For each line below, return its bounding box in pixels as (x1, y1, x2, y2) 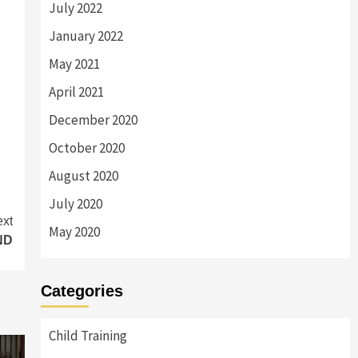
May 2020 (48, 223, 100, 241)
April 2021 (48, 83, 104, 101)
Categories (40, 282, 123, 300)
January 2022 (48, 27, 123, 45)
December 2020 (48, 111, 137, 129)
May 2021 (48, 55, 100, 73)
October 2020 (48, 139, 125, 157)
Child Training (48, 327, 127, 344)
